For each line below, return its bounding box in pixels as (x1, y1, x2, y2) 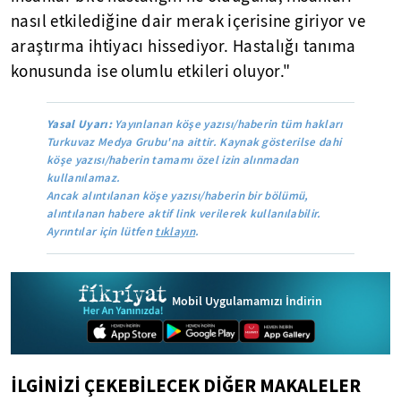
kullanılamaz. (47, 170, 121, 185)
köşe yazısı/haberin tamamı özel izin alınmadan (47, 152, 299, 167)
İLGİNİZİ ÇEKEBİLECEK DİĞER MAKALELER (11, 373, 361, 397)
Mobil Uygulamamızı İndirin (172, 292, 322, 310)
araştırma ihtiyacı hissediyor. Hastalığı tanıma (11, 36, 356, 57)
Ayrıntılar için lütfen (47, 224, 156, 239)
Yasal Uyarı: (47, 116, 112, 132)
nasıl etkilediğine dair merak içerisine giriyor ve (11, 11, 366, 32)
